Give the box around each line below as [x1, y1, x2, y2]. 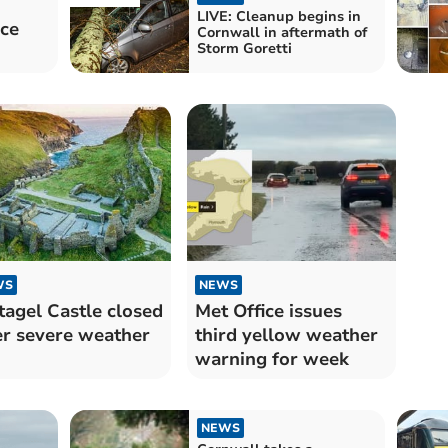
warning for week [194, 346, 349, 371]
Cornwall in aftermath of [196, 23, 367, 43]
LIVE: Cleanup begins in [196, 7, 361, 27]
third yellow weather [194, 322, 378, 347]
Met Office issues [194, 298, 342, 323]
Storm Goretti [196, 39, 292, 59]
